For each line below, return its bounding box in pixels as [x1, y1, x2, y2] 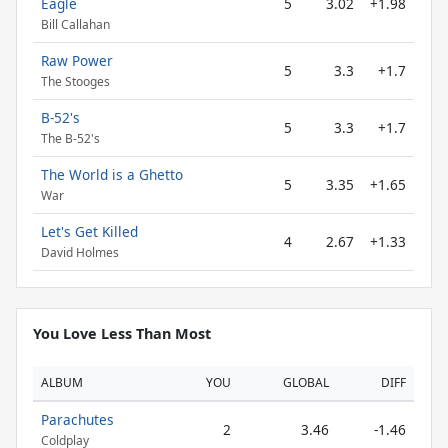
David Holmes [41, 244, 119, 262]
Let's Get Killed [41, 222, 138, 241]
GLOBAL [283, 374, 329, 391]
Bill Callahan [41, 16, 110, 34]
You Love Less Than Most [33, 324, 211, 343]
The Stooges [41, 73, 110, 91]
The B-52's [41, 130, 100, 148]
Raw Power [41, 51, 113, 70]
